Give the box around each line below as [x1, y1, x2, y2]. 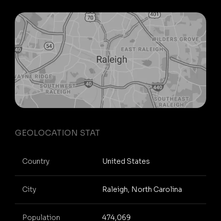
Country [22, 157, 49, 166]
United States [102, 157, 150, 166]
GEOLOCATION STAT [15, 127, 100, 138]
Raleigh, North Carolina [102, 185, 182, 194]
